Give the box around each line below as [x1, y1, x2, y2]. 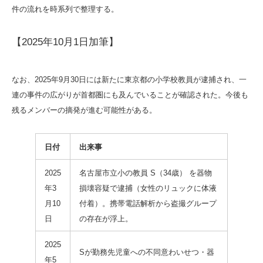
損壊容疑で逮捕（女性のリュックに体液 [79, 183, 217, 193]
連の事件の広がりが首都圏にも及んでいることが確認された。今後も [12, 90, 248, 99]
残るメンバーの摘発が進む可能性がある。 [12, 105, 157, 114]
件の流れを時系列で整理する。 [12, 4, 119, 14]
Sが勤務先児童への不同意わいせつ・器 [79, 247, 214, 257]
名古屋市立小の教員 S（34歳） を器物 [79, 168, 212, 177]
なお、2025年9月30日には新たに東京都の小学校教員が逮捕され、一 [12, 75, 247, 84]
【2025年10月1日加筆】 [12, 36, 119, 48]
